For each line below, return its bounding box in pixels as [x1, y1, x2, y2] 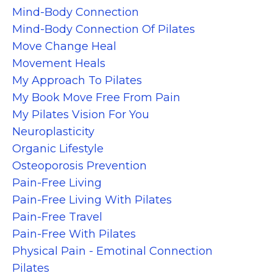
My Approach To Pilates [12, 73, 142, 87]
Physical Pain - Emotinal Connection [12, 244, 213, 258]
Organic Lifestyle [12, 141, 104, 155]
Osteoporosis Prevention [12, 158, 147, 172]
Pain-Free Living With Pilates [12, 193, 172, 207]
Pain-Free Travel [12, 210, 102, 224]
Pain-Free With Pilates [12, 227, 136, 241]
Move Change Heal [12, 39, 116, 53]
